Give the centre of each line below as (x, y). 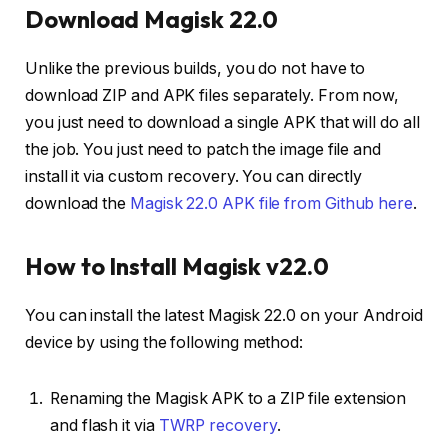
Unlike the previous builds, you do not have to (195, 68)
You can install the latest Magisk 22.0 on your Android (224, 315)
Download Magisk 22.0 (152, 18)
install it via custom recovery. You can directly (194, 176)
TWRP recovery (217, 425)
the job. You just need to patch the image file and (203, 149)
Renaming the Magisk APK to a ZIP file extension (228, 398)
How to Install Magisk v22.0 (177, 266)
